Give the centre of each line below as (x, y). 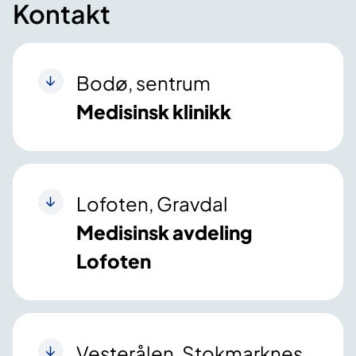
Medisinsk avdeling (164, 232)
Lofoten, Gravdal (152, 204)
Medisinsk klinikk (154, 112)
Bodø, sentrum (143, 83)
